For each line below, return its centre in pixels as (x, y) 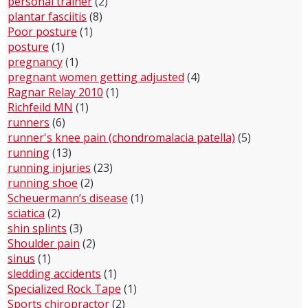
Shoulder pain (44, 243)
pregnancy (35, 62)
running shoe (43, 183)
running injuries (49, 168)
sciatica (26, 213)
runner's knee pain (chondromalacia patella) (121, 137)
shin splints (37, 228)
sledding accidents (54, 274)
